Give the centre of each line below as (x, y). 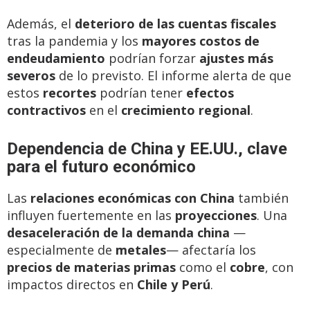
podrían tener (141, 93)
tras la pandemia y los (74, 41)
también (262, 198)
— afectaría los (211, 250)
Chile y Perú (174, 284)
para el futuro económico (101, 167)
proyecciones (216, 215)
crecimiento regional (186, 110)
